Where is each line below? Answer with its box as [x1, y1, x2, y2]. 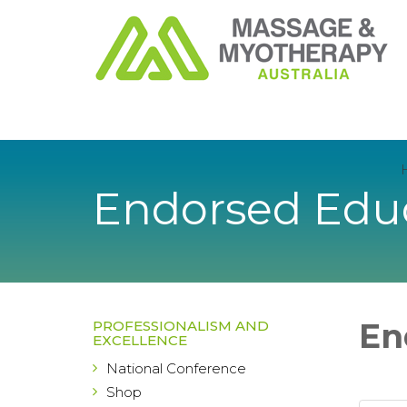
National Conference [106, 360, 246, 377]
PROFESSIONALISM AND [93, 317, 269, 334]
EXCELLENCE [93, 332, 187, 349]
